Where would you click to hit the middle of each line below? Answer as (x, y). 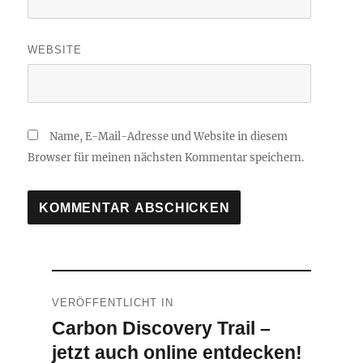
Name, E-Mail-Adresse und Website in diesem (169, 137)
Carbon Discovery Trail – (161, 329)
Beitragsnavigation (129, 287)
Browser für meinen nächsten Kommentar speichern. (166, 158)
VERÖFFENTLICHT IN (112, 303)
